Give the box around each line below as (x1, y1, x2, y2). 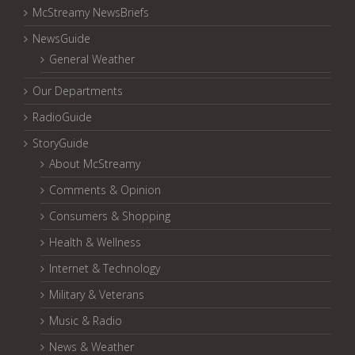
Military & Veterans (49, 286, 144, 302)
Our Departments (32, 82, 123, 98)
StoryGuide (32, 135, 89, 151)
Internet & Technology (49, 260, 160, 276)
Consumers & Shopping (49, 208, 170, 223)
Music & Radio (49, 312, 122, 328)
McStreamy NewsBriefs (32, 4, 149, 20)
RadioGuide (32, 109, 92, 124)
